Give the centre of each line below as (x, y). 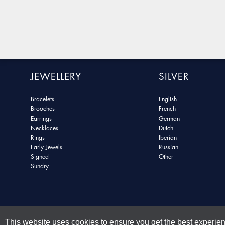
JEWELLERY (56, 76)
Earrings (41, 119)
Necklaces (44, 128)
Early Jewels (46, 147)
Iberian (167, 138)
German (169, 119)
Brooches (42, 109)
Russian (168, 147)
